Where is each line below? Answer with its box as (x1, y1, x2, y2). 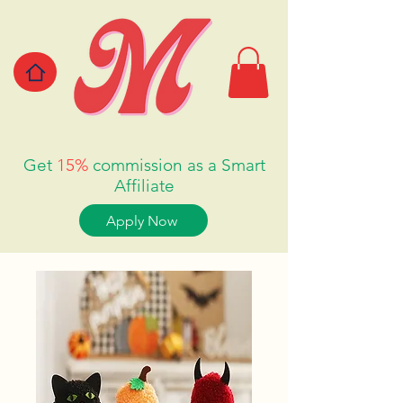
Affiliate (113, 175, 175, 197)
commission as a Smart (92, 155, 265, 176)
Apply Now (106, 211, 177, 229)
